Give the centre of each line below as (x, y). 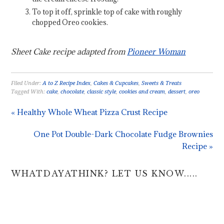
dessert (177, 92)
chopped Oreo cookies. (70, 23)
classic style (102, 92)
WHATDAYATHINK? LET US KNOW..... (104, 174)
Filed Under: (27, 83)
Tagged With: (29, 92)
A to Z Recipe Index (67, 83)
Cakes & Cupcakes (116, 83)
